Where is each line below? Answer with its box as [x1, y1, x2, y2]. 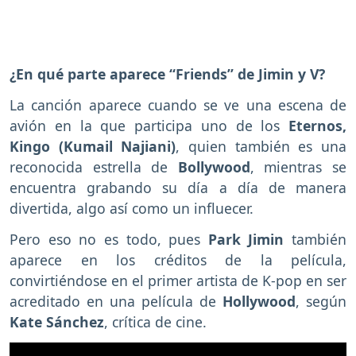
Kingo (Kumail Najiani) [10, 137, 176, 157]
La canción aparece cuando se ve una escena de [10, 95, 346, 115]
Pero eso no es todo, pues [10, 229, 208, 249]
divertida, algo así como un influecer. [10, 199, 253, 219]
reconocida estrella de [10, 157, 178, 177]
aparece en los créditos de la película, [10, 250, 346, 269]
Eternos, [280, 116, 346, 136]
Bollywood [177, 157, 250, 177]
